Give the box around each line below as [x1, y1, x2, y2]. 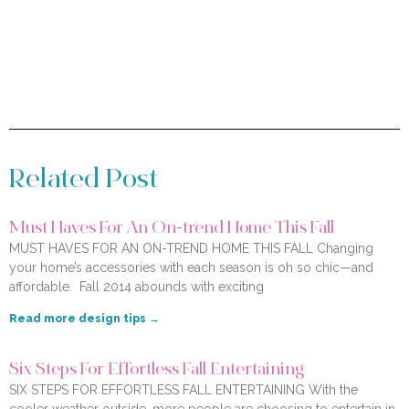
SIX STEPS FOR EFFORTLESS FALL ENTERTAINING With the [9, 383, 358, 398]
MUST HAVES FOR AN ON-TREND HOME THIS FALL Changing [9, 241, 373, 257]
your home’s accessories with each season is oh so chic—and [9, 260, 373, 276]
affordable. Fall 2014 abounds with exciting [9, 279, 264, 295]
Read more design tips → [9, 312, 160, 326]
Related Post [9, 166, 158, 196]
